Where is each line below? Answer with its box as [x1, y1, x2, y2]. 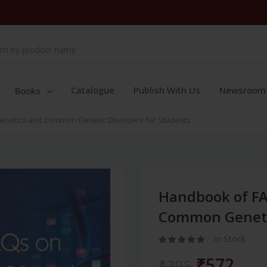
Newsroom [219, 84, 266, 96]
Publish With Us [133, 84, 200, 96]
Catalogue [71, 84, 114, 96]
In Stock [213, 232, 246, 244]
